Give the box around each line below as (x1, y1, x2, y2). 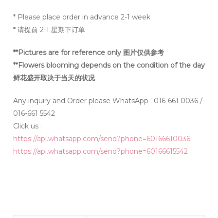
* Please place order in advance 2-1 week (13, 13, 150, 22)
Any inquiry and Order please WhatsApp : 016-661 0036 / (13, 96, 202, 106)
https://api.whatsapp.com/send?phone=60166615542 (13, 147, 188, 156)
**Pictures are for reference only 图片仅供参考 (13, 48, 164, 57)
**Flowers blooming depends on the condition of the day (13, 61, 205, 70)
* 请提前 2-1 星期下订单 (13, 25, 85, 35)
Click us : (13, 122, 42, 131)
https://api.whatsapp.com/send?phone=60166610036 (13, 134, 190, 144)
